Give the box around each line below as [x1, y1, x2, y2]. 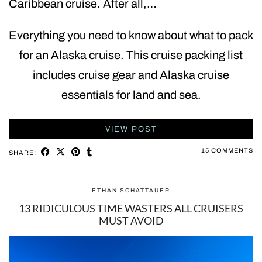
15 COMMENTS [201, 147, 253, 154]
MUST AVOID [98, 214, 164, 227]
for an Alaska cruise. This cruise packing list [19, 49, 243, 62]
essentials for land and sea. [61, 88, 201, 102]
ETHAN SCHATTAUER [92, 187, 170, 194]
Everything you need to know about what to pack [9, 29, 253, 42]
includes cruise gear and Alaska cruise [33, 68, 229, 82]
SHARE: [9, 149, 38, 157]
